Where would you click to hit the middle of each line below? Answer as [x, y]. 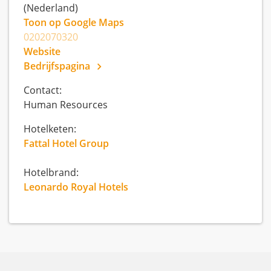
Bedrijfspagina [58, 66]
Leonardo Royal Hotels [76, 187]
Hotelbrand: [51, 172]
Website [42, 51]
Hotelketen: [50, 129]
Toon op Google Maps [74, 22]
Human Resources [66, 104]
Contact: [43, 90]
